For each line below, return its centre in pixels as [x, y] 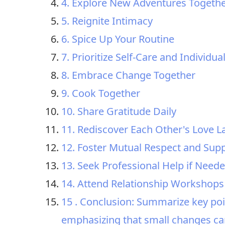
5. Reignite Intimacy [107, 21]
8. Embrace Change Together [128, 75]
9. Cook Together [101, 93]
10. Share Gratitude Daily [119, 111]
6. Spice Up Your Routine [118, 39]
